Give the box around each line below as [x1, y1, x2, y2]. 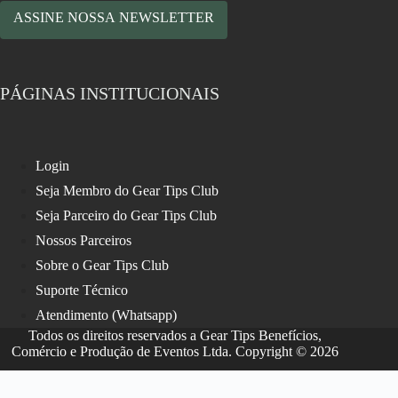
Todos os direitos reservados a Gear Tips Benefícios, [28, 328, 322, 343]
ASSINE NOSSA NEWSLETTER [13, 10, 214, 25]
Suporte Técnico [36, 283, 128, 298]
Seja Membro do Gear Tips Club [36, 183, 219, 198]
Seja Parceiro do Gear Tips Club [36, 208, 217, 223]
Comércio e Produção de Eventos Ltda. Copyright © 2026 [12, 344, 339, 359]
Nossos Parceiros [36, 233, 131, 248]
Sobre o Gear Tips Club [36, 258, 169, 273]
